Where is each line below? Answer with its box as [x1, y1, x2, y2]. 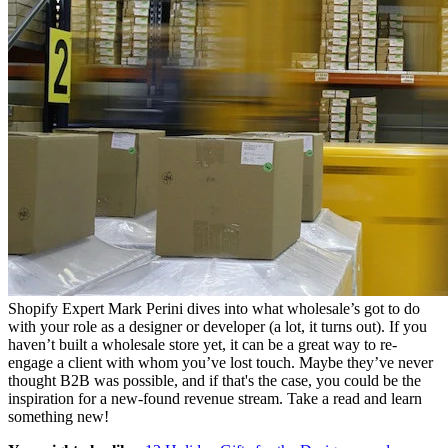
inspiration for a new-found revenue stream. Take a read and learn [8, 389, 422, 407]
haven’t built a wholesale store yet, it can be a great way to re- [8, 335, 397, 353]
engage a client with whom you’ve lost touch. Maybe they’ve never [8, 353, 433, 371]
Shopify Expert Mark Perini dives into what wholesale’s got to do [8, 299, 420, 317]
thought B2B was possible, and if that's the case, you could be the [8, 371, 421, 389]
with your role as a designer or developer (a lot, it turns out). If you [8, 317, 427, 335]
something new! [8, 407, 109, 425]
